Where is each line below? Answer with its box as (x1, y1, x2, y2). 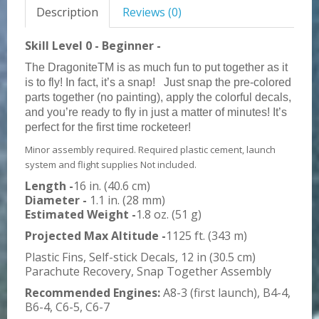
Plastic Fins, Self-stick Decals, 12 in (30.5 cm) (25, 249, 256, 266)
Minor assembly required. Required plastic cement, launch (25, 143, 276, 157)
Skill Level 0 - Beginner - (25, 38, 161, 54)
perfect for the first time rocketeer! (25, 121, 191, 134)
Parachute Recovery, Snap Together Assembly (25, 263, 271, 280)
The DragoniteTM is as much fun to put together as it (25, 61, 288, 74)
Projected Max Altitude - (25, 228, 166, 244)
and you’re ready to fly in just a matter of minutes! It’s (25, 106, 287, 119)
